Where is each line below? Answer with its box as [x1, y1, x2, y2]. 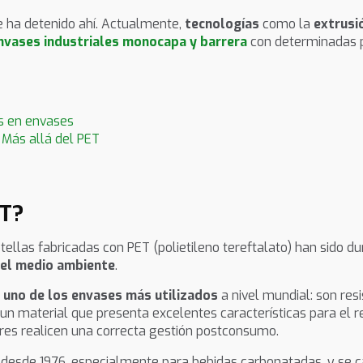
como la [263, 15, 314, 33]
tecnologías [185, 15, 263, 33]
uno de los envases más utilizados [3, 287, 218, 305]
